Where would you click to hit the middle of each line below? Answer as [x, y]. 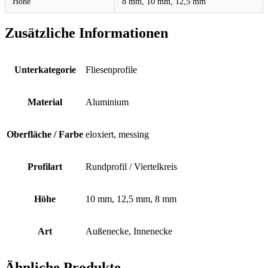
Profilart [45, 166]
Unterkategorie [45, 69]
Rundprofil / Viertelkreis [131, 166]
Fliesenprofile [111, 69]
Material [45, 102]
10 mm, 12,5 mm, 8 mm [131, 199]
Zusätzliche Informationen [86, 33]
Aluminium [107, 102]
